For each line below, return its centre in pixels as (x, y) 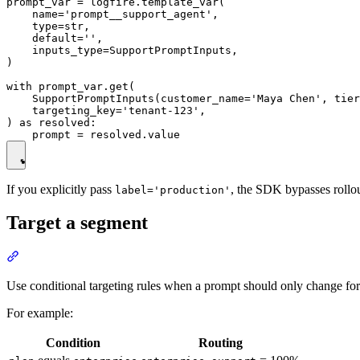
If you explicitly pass (61, 189)
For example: (40, 313)
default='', (55, 38)
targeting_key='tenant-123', (106, 110)
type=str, (48, 26)
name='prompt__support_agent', (112, 14)
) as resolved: (51, 122)
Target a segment (77, 223)
